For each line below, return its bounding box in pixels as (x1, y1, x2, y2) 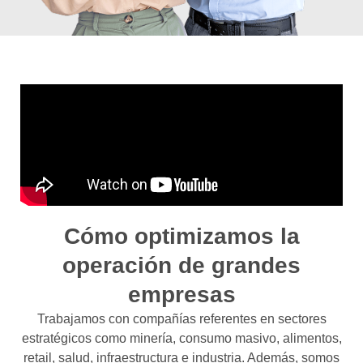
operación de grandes (62, 252, 301, 278)
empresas (127, 281, 236, 307)
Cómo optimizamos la (63, 223, 300, 249)
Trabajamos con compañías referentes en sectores (36, 311, 327, 326)
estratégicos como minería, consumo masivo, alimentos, (21, 331, 342, 345)
